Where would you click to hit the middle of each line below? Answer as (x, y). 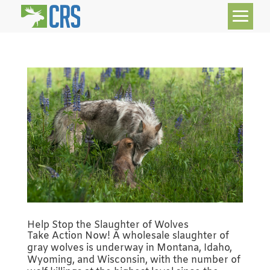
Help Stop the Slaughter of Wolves (108, 225)
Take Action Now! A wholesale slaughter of (128, 236)
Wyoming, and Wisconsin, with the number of (133, 260)
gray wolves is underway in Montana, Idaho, (129, 248)
